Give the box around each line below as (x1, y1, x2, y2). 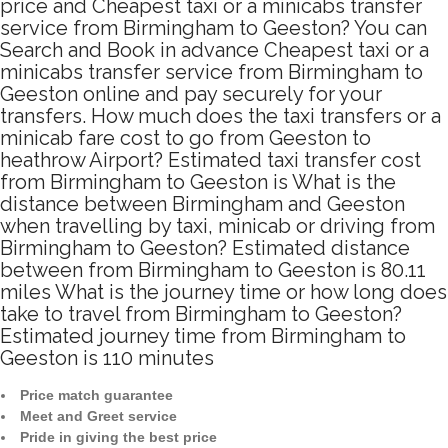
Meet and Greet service (20, 408, 177, 425)
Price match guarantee (20, 387, 173, 404)
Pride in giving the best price (20, 429, 217, 446)
